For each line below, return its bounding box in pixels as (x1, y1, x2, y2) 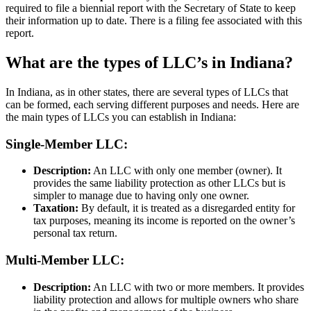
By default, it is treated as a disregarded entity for (78, 202, 295, 215)
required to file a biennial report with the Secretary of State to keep (6, 2, 296, 15)
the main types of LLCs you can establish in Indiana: (6, 110, 236, 123)
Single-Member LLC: (6, 136, 128, 151)
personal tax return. (33, 227, 117, 239)
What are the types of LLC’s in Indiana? (6, 53, 293, 72)
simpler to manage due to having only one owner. (33, 190, 249, 202)
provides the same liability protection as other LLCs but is (33, 177, 285, 190)
